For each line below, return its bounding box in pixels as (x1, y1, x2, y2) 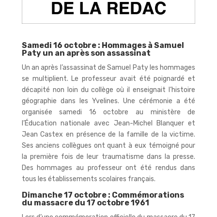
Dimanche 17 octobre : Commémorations (21, 190, 184, 200)
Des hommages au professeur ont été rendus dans (21, 163, 196, 172)
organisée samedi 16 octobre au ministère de (21, 108, 196, 116)
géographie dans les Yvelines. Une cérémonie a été (21, 96, 196, 105)
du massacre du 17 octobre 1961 (21, 198, 149, 207)
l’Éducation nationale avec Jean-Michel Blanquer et (21, 119, 196, 127)
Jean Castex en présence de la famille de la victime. (21, 130, 196, 139)
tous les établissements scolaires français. (21, 174, 157, 183)
